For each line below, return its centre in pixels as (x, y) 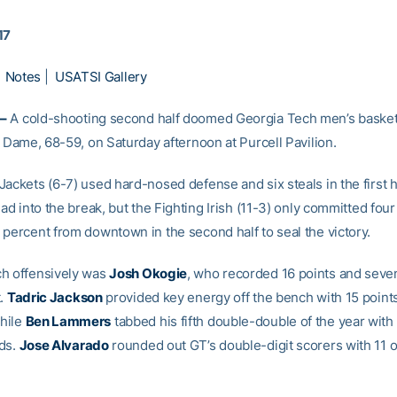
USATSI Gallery (101, 77)
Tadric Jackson (54, 297)
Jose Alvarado (64, 345)
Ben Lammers (68, 321)
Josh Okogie (148, 273)
